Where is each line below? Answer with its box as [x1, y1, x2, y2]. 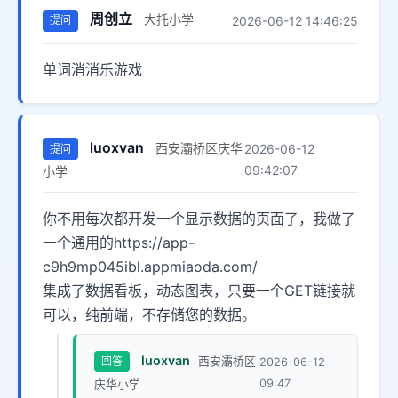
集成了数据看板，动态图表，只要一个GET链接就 [43, 281, 355, 299]
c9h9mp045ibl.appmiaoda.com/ [43, 257, 258, 275]
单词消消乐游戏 [43, 60, 142, 78]
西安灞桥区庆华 [155, 139, 243, 155]
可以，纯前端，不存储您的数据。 [43, 305, 256, 323]
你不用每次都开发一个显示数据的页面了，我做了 [43, 209, 355, 227]
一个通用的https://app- [43, 233, 195, 251]
